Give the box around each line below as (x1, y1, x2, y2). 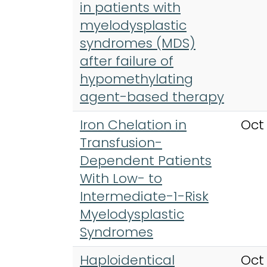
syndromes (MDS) (80, 33, 195, 52)
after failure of (80, 51, 173, 70)
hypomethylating (80, 69, 193, 88)
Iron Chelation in (80, 115, 187, 134)
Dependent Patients (80, 151, 212, 170)
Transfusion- (80, 133, 162, 152)
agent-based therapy (80, 87, 224, 106)
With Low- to (80, 169, 162, 188)
